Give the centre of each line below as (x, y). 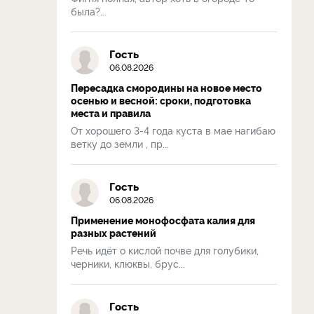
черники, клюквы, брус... (128, 263)
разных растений (114, 232)
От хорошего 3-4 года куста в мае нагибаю (173, 130)
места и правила (111, 112)
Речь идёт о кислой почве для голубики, (165, 250)
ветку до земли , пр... (120, 143)
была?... (89, 11)
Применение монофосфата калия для (163, 220)
